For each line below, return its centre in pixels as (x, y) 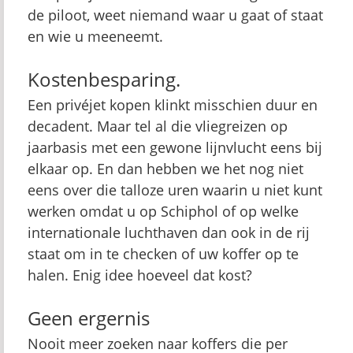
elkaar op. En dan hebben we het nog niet (165, 169)
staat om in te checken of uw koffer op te (163, 254)
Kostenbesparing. (104, 79)
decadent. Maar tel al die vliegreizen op (158, 126)
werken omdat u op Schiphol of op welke (163, 211)
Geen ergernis (89, 318)
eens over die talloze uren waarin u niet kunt (175, 190)
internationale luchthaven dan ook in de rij (169, 232)
